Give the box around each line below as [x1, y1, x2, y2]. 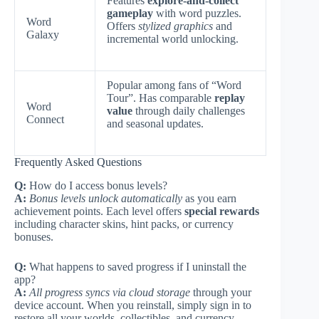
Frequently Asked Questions [14, 155, 142, 168]
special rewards [184, 204, 259, 217]
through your [190, 286, 251, 298]
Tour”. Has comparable [107, 91, 214, 104]
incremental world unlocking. [107, 32, 239, 45]
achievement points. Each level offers [14, 204, 184, 217]
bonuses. [14, 230, 53, 243]
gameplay [107, 6, 153, 19]
